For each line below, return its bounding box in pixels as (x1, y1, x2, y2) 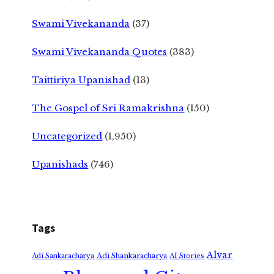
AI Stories (169, 251, 205, 260)
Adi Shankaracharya (97, 251, 168, 260)
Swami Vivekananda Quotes (32, 45, 168, 57)
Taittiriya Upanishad (32, 73, 131, 86)
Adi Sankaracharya (32, 251, 95, 260)
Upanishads (32, 158, 89, 170)
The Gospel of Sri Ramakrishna (32, 102, 185, 114)
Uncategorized (32, 130, 103, 142)
